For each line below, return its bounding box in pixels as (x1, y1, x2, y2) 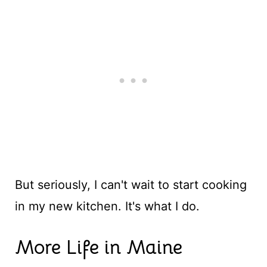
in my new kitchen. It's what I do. (14, 198, 200, 213)
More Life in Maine (14, 235, 182, 259)
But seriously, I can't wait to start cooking (14, 177, 247, 192)
